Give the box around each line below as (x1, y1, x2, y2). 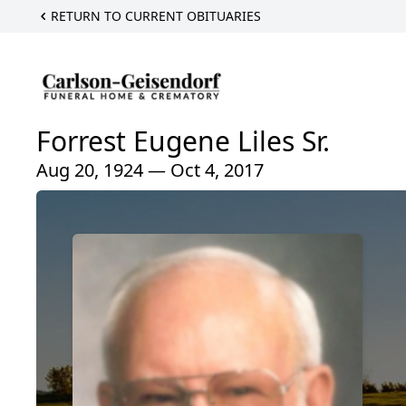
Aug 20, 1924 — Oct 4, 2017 (36, 158, 264, 183)
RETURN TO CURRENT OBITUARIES (51, 7, 261, 24)
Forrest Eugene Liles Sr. (36, 122, 330, 160)
